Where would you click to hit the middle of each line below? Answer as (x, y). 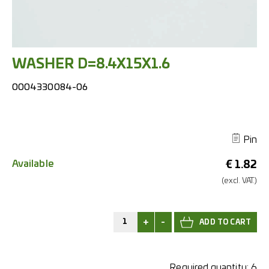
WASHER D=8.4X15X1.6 (91, 64)
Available (33, 164)
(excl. (232, 181)
